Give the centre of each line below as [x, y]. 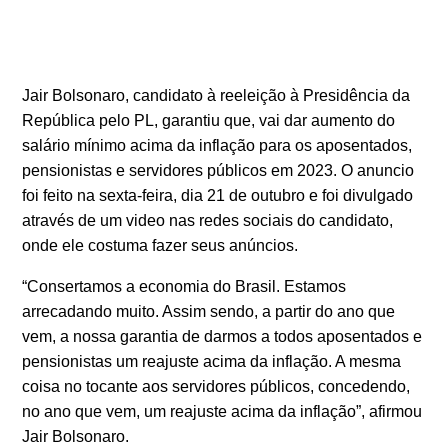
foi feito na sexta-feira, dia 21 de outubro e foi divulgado [218, 195]
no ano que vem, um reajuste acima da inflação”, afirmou [222, 411]
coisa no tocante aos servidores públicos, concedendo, [216, 386]
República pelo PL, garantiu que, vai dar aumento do [209, 120]
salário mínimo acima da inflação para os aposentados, [217, 145]
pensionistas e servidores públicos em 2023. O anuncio [218, 170]
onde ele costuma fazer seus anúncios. [160, 245]
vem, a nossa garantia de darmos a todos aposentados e [222, 336]
